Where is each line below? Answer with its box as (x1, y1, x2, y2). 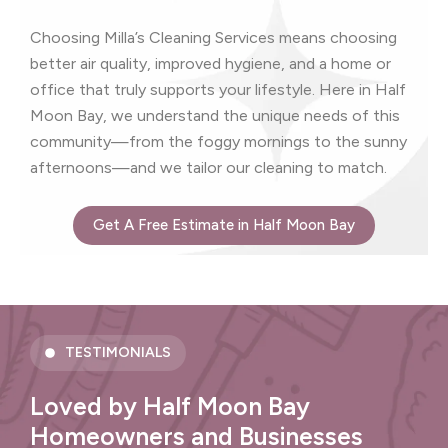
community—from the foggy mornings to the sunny (30, 131, 407, 151)
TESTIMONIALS (64, 344, 171, 362)
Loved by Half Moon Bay (30, 391, 310, 422)
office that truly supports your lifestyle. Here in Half (30, 79, 406, 99)
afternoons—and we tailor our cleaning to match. (30, 157, 387, 177)
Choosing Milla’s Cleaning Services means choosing (30, 27, 397, 47)
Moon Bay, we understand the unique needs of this (30, 105, 400, 125)
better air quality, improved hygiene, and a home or (30, 53, 391, 73)
